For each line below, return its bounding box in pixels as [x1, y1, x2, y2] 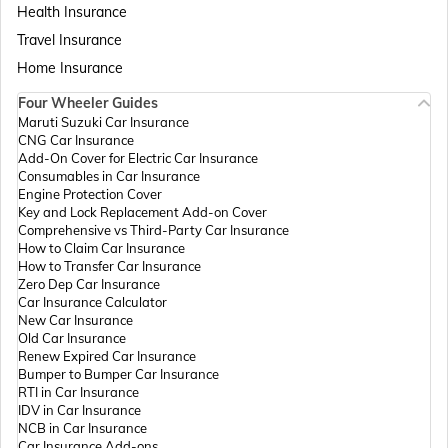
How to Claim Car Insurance [18, 240, 185, 257]
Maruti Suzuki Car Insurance [18, 114, 189, 131]
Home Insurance [17, 59, 123, 78]
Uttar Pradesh [153, 384, 243, 402]
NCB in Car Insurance [18, 420, 147, 437]
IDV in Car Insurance [18, 402, 141, 419]
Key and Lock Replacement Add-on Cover [18, 204, 267, 221]
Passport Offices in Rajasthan [102, 312, 294, 330]
